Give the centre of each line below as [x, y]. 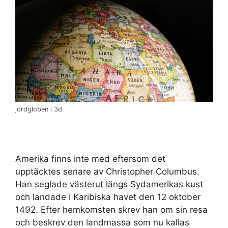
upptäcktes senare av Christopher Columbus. [107, 171]
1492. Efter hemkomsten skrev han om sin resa [111, 209]
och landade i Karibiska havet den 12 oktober [108, 197]
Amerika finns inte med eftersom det [90, 159]
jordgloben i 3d [39, 109]
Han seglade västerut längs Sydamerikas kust [109, 184]
